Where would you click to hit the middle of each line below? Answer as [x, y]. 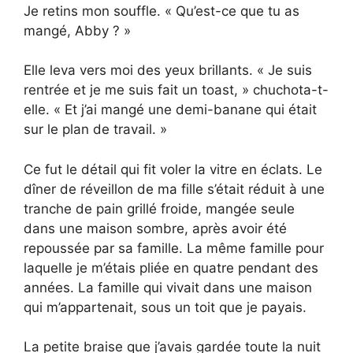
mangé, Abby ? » [77, 30]
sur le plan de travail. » [95, 130]
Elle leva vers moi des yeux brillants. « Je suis [168, 71]
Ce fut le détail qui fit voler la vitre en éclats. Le [173, 169]
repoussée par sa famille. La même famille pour [174, 248]
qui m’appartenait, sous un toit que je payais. [165, 307]
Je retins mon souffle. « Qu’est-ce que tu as [162, 11]
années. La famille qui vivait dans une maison [168, 287]
